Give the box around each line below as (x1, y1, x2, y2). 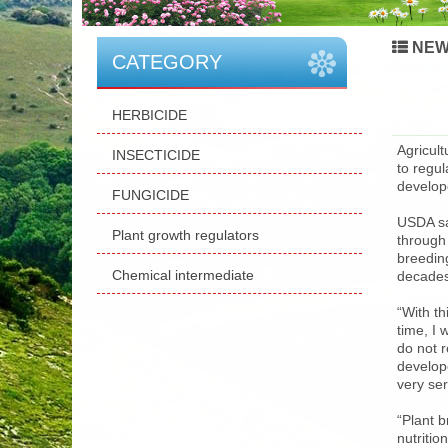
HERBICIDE (112, 106, 187, 123)
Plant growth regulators (112, 226, 259, 243)
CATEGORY (112, 50, 222, 73)
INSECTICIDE (112, 146, 200, 163)
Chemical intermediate (112, 266, 254, 283)
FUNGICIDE (112, 186, 189, 203)
